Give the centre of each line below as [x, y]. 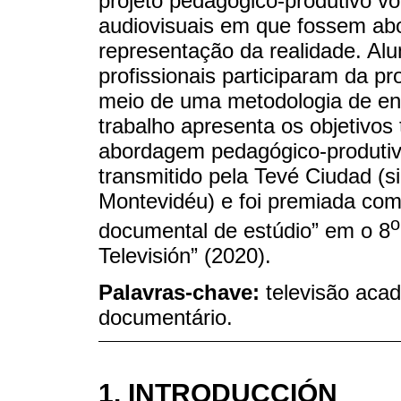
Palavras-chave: [182, 292]
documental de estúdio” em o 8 [244, 230]
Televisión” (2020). [185, 255]
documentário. [166, 317]
